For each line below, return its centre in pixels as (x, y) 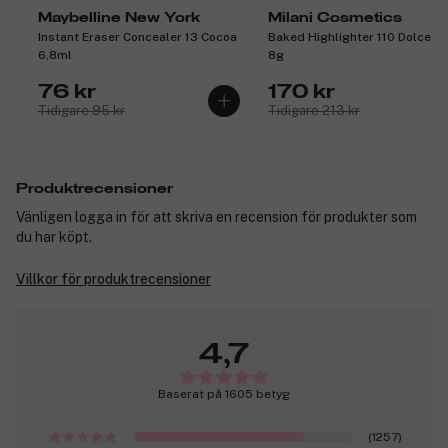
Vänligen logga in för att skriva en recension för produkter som (216, 217)
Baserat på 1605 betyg (224, 394)
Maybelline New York (119, 18)
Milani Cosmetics (335, 18)
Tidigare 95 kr (81, 111)
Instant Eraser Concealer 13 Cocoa (137, 37)
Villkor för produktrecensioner (113, 279)
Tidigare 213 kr (314, 111)
